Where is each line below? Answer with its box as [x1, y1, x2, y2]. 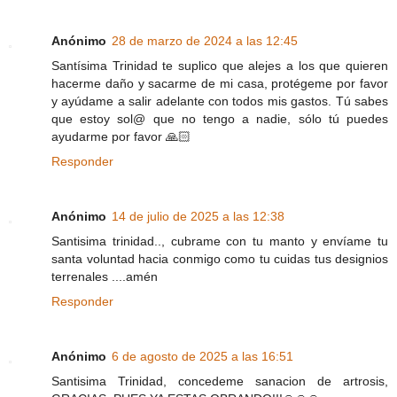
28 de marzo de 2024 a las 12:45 [112, 33, 298, 48]
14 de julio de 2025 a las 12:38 [112, 208, 284, 223]
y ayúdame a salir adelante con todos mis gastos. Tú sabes [51, 93, 388, 108]
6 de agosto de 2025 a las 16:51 [112, 348, 293, 363]
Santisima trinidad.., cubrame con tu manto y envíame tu [51, 233, 388, 248]
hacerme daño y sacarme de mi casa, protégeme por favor [51, 75, 388, 90]
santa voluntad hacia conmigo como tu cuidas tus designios [51, 251, 388, 266]
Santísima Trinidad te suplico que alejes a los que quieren [51, 58, 388, 73]
